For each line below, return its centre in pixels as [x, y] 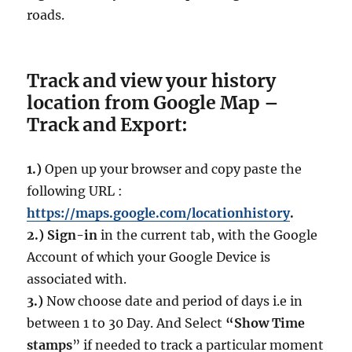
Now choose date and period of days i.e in [173, 301]
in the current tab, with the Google [208, 235]
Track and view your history [152, 81]
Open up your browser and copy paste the [172, 169]
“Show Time [266, 323]
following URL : [75, 191]
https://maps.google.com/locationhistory [159, 213]
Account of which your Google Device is [149, 257]
